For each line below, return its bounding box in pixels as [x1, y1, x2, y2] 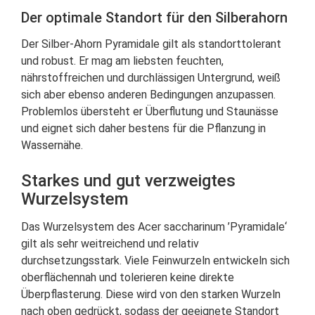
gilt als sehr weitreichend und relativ [21, 237, 199, 250]
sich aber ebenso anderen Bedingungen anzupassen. [21, 88, 276, 101]
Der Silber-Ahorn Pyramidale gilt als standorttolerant [21, 37, 281, 51]
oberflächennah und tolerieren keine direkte [21, 271, 234, 284]
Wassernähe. [21, 139, 83, 152]
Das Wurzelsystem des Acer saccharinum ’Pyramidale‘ [21, 220, 287, 233]
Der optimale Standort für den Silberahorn [21, 9, 288, 26]
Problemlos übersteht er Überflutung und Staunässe [21, 105, 278, 118]
